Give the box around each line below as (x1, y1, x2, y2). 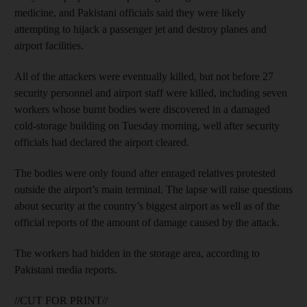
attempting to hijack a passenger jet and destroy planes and (14, 23, 267, 35)
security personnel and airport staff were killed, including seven (14, 86, 287, 99)
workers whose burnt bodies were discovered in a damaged (14, 103, 270, 115)
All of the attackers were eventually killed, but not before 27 (14, 70, 273, 82)
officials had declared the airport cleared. (14, 136, 189, 148)
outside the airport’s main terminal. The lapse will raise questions (14, 183, 293, 195)
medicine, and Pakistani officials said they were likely (14, 6, 245, 19)
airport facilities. (14, 39, 84, 51)
